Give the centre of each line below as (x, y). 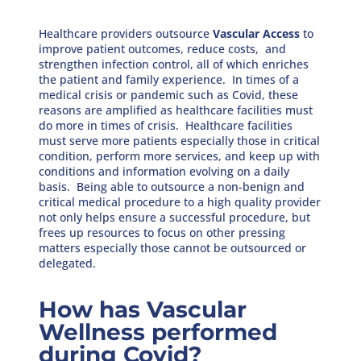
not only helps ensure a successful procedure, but (175, 217)
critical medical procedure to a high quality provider (180, 201)
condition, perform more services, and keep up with (180, 156)
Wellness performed (158, 332)
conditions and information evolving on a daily (164, 171)
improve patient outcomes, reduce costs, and (163, 48)
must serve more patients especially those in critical (180, 140)
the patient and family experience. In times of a (169, 79)
